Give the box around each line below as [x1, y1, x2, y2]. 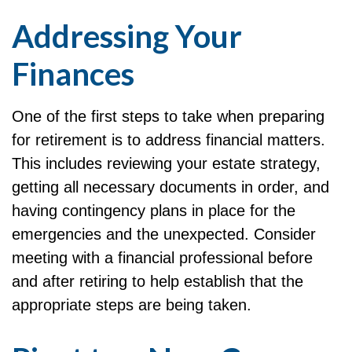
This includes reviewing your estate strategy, [12, 154, 321, 172]
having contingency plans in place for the [12, 201, 295, 219]
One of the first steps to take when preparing [12, 107, 324, 125]
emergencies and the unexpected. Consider [12, 225, 316, 243]
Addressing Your [12, 16, 242, 55]
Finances [12, 54, 134, 93]
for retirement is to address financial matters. [12, 130, 325, 148]
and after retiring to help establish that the [12, 272, 303, 290]
